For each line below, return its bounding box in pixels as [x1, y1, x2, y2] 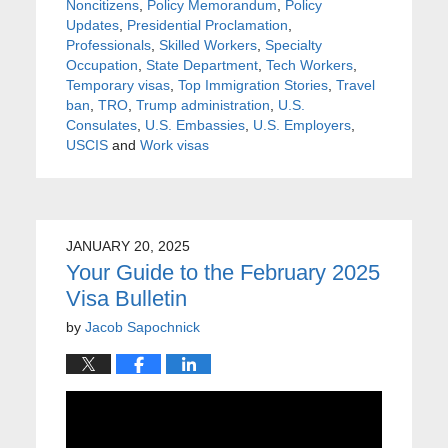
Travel [335, 77, 375, 94]
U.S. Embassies [144, 117, 245, 134]
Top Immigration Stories [177, 77, 328, 94]
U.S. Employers [252, 117, 351, 134]
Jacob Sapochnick [84, 318, 200, 335]
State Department [145, 57, 258, 74]
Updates [65, 17, 119, 34]
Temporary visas [65, 77, 170, 94]
